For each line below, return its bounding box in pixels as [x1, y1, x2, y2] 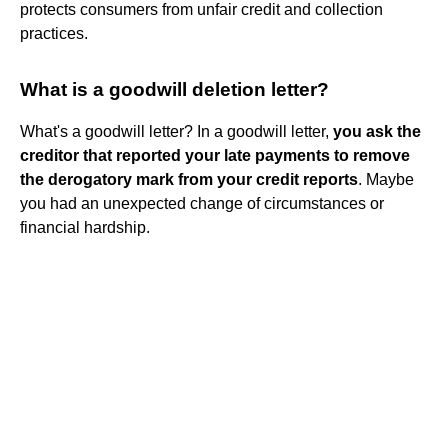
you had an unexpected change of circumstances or [20, 194, 384, 212]
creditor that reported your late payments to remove [20, 146, 410, 164]
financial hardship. [20, 218, 150, 236]
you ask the [333, 122, 421, 140]
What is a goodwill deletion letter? [20, 78, 329, 100]
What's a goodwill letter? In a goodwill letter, [20, 122, 333, 140]
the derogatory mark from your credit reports [20, 170, 358, 188]
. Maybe [358, 170, 414, 188]
